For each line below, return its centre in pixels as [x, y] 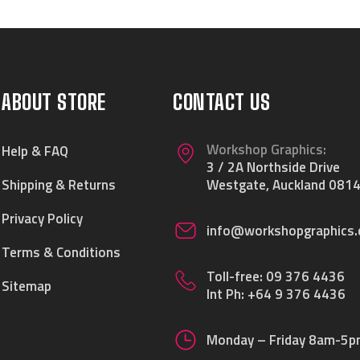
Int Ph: [227, 294]
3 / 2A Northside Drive [274, 167]
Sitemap [27, 286]
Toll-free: [237, 276]
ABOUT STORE [54, 102]
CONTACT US [222, 102]
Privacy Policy [43, 219]
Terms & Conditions [61, 252]
